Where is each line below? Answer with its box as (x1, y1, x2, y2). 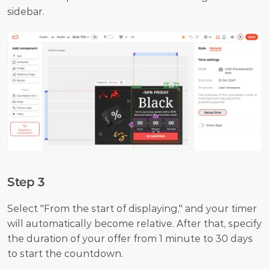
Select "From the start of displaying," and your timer (7, 202, 257, 214)
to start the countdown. (7, 247, 123, 259)
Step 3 (7, 174, 45, 189)
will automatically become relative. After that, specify (7, 217, 262, 229)
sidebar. (7, 6, 44, 18)
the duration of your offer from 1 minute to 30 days (7, 232, 253, 244)
